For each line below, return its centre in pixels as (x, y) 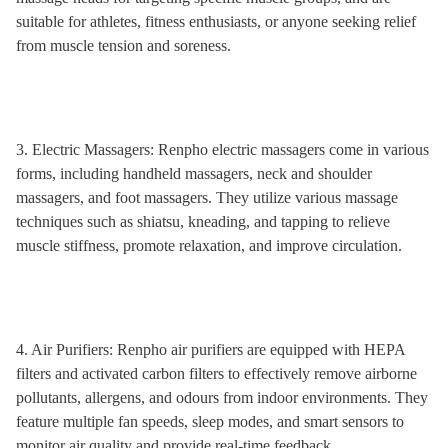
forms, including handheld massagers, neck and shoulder (194, 173)
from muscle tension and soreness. (123, 45)
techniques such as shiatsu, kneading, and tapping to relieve (203, 221)
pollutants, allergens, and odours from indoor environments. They (222, 397)
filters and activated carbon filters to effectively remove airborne (216, 373)
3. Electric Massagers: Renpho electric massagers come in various (222, 149)
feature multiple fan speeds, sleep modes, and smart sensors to (210, 421)
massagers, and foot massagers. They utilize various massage (207, 197)
